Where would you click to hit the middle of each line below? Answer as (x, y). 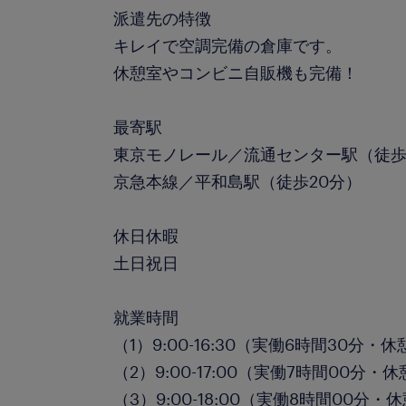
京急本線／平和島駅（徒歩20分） (238, 181)
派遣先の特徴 (163, 18)
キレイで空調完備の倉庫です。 (228, 45)
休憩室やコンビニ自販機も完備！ (236, 72)
